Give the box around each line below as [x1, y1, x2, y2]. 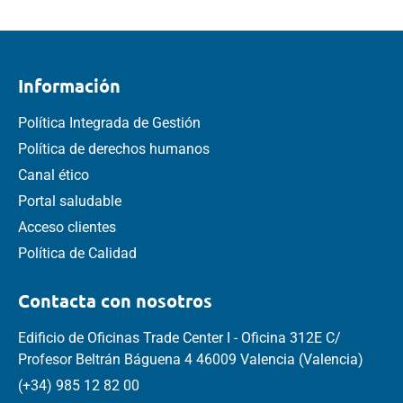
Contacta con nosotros [18, 288, 212, 312]
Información [18, 73, 121, 97]
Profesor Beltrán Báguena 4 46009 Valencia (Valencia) [18, 350, 363, 368]
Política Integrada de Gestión [18, 113, 201, 131]
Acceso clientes [18, 218, 116, 236]
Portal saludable [18, 192, 121, 210]
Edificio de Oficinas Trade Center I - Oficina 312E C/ [18, 328, 341, 346]
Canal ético [18, 166, 89, 184]
